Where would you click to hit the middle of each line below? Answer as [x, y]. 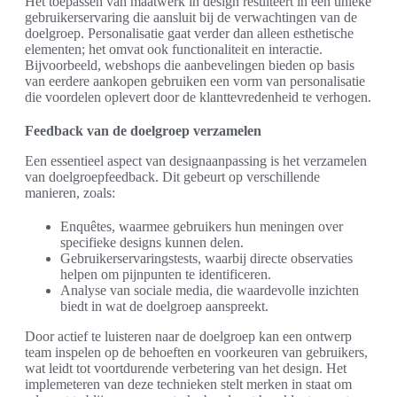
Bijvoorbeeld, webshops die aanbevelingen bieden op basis [190, 66]
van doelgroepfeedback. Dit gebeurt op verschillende [172, 177]
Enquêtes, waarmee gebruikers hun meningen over [202, 227]
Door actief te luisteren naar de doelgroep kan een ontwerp [188, 337]
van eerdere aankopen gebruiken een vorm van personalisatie [195, 82]
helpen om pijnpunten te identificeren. [166, 275]
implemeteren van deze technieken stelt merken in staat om [188, 385]
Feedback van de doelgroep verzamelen [143, 131]
